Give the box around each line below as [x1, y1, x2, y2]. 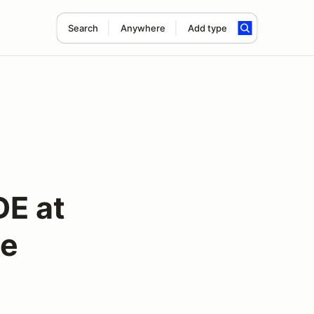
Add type [187, 22, 227, 34]
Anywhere [120, 22, 165, 34]
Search [67, 22, 98, 34]
